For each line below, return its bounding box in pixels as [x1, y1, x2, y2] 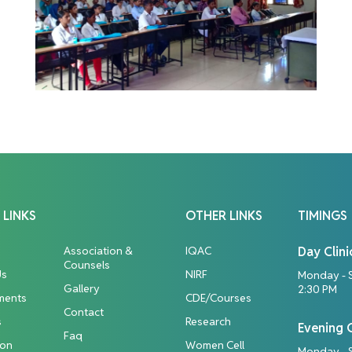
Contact [64, 305, 104, 320]
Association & [64, 244, 133, 258]
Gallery [64, 281, 100, 296]
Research [185, 314, 231, 329]
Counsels [64, 258, 110, 273]
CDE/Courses [185, 291, 251, 306]
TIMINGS [298, 207, 347, 225]
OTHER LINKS [185, 207, 262, 225]
